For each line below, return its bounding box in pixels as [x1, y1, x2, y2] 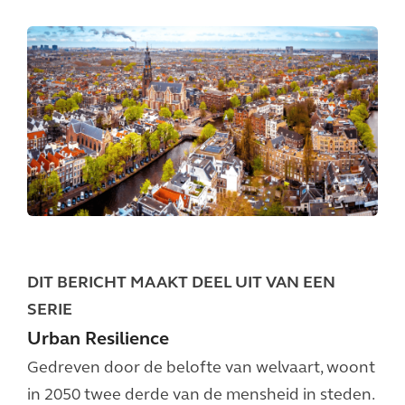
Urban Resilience [27, 331, 169, 349]
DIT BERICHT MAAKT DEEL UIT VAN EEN [27, 275, 335, 292]
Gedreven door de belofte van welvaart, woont [27, 360, 375, 377]
